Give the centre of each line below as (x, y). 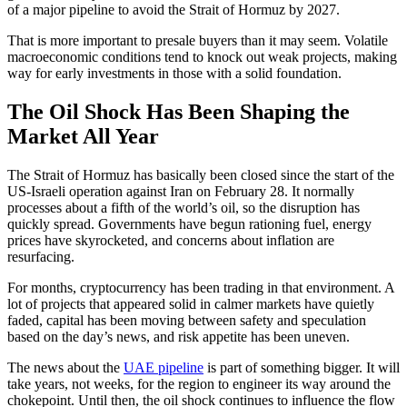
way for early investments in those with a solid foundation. (176, 73)
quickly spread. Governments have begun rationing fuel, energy (189, 223)
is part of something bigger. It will (302, 367)
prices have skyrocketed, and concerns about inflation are (171, 240)
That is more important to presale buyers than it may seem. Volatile (198, 40)
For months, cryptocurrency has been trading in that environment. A (201, 287)
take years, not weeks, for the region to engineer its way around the (199, 383)
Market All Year (83, 136)
